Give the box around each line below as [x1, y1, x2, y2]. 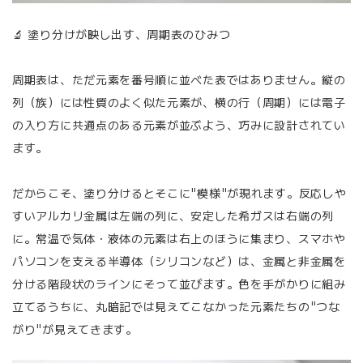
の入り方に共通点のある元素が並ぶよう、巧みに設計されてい [12, 116, 346, 133]
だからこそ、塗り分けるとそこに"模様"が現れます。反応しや [12, 184, 347, 201]
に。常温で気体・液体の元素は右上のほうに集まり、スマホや [12, 229, 346, 246]
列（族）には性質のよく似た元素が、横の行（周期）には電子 [12, 93, 346, 110]
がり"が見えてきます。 [12, 320, 138, 337]
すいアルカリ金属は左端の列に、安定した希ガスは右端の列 [12, 207, 334, 224]
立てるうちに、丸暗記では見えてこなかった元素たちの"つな [12, 297, 340, 314]
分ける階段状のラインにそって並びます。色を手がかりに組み [12, 275, 346, 292]
